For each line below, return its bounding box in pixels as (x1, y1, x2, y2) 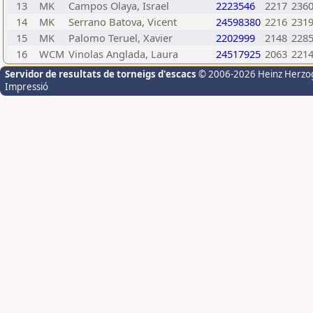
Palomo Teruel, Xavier (68, 31, 173, 45)
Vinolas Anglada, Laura (68, 47, 178, 61)
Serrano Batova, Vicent (68, 15, 177, 29)
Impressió (5, 80, 48, 93)
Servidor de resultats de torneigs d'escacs (5, 68, 196, 80)
